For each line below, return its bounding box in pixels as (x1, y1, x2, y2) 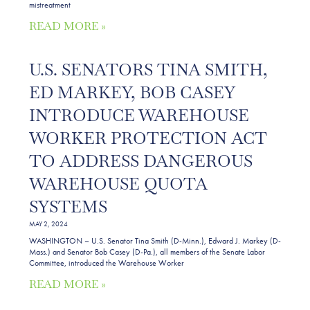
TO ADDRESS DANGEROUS (29, 149, 253, 172)
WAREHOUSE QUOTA (29, 172, 208, 194)
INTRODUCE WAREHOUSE (29, 104, 249, 126)
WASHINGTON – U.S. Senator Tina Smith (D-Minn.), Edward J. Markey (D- (29, 235, 281, 246)
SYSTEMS (29, 195, 107, 217)
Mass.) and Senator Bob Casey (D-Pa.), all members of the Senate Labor (29, 246, 265, 257)
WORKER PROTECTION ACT (29, 127, 267, 149)
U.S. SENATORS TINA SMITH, (29, 58, 268, 80)
